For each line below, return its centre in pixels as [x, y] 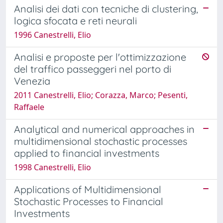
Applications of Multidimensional [88, 189]
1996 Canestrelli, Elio [53, 35]
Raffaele [29, 107]
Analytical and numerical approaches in [104, 129]
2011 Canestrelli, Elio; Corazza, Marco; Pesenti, [101, 95]
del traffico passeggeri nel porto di [93, 69]
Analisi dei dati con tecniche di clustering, [106, 8]
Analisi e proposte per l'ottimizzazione [100, 57]
